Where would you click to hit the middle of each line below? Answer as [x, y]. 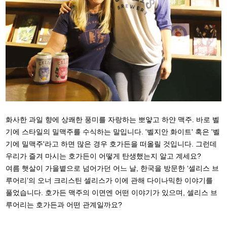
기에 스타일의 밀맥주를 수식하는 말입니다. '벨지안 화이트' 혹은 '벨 [113, 132]
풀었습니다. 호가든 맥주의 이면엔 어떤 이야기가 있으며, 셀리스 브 [112, 193]
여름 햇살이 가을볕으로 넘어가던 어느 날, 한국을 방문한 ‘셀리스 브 [112, 168]
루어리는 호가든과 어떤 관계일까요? [64, 205]
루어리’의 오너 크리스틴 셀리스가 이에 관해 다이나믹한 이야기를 [109, 181]
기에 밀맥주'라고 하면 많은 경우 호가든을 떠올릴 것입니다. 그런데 [111, 144]
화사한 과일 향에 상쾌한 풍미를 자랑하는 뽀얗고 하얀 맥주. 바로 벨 [113, 120]
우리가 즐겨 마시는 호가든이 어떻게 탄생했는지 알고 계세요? [104, 156]
